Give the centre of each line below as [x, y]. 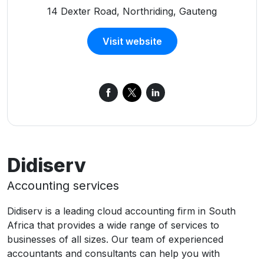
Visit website [132, 42]
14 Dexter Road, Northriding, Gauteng [132, 11]
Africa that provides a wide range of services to [113, 225]
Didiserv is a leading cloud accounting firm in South [121, 211]
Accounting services [63, 186]
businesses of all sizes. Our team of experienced [115, 240]
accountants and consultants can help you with [113, 254]
